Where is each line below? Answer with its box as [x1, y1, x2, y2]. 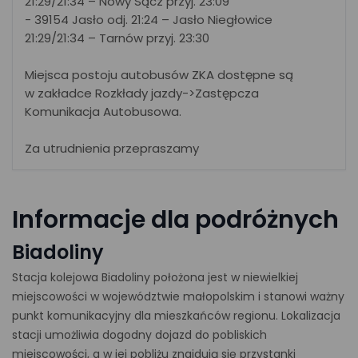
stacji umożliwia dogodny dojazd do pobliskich [12, 327, 267, 343]
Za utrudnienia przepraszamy [25, 140, 199, 157]
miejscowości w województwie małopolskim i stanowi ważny [12, 288, 344, 304]
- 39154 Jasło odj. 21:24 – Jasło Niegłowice [25, 11, 272, 28]
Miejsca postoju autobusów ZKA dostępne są [25, 66, 293, 83]
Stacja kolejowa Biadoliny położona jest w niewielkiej [12, 269, 298, 285]
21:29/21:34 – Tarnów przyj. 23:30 [25, 30, 209, 46]
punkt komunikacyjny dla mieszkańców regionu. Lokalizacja [12, 308, 340, 324]
